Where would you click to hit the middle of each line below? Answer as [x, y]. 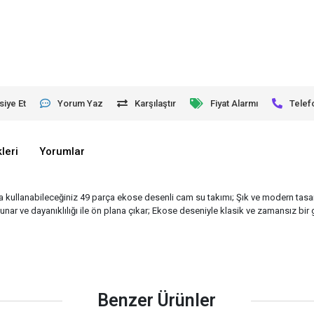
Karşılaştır [156, 103]
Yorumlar [62, 152]
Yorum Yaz [81, 103]
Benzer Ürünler [157, 301]
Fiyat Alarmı [234, 103]
